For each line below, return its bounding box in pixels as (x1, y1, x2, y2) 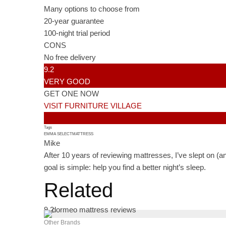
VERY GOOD (44, 77, 90, 86)
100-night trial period (44, 29, 110, 38)
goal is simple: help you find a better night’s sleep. (44, 163, 206, 172)
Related (44, 179, 113, 202)
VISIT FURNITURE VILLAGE (44, 101, 142, 110)
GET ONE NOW (44, 89, 99, 98)
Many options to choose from (44, 5, 140, 14)
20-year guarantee (44, 17, 104, 26)
